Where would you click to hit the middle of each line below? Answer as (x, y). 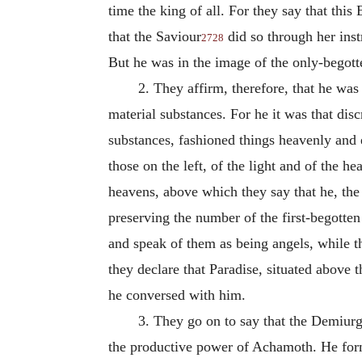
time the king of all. (168, 10)
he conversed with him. (177, 295)
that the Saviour (155, 36)
